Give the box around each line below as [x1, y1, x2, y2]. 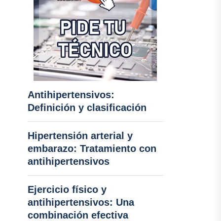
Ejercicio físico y [27, 184, 107, 195]
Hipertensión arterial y [27, 130, 133, 141]
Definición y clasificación [27, 102, 147, 113]
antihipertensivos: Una [27, 197, 134, 208]
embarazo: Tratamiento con [27, 143, 156, 154]
